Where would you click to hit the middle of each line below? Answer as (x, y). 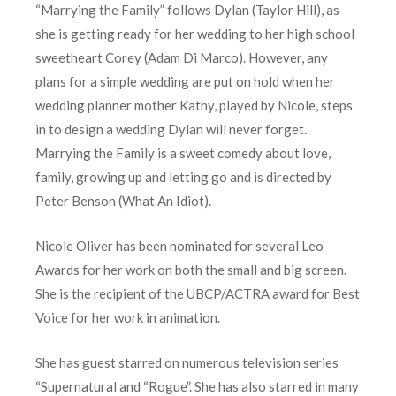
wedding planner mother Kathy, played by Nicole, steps (194, 106)
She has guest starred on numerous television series (187, 363)
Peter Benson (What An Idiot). (123, 201)
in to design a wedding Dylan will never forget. (171, 129)
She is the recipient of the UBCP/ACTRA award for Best (198, 294)
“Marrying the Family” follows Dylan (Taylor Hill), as (187, 10)
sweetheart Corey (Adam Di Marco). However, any (182, 58)
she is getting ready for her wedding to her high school (195, 34)
